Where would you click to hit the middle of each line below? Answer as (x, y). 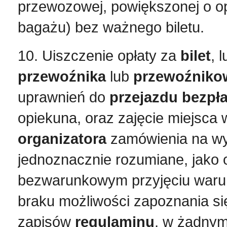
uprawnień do (64, 97)
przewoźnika (62, 76)
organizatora (62, 139)
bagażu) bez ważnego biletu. (111, 27)
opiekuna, (49, 118)
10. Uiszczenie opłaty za (99, 55)
